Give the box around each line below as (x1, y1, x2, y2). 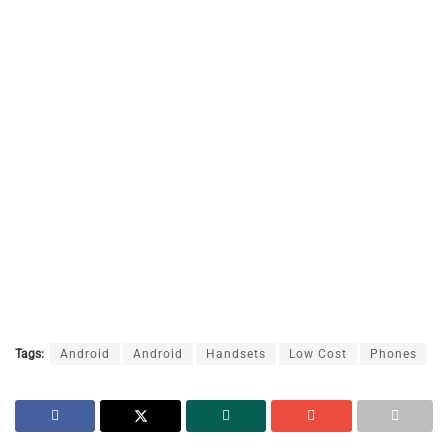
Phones (370, 346, 417, 361)
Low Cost (289, 346, 347, 361)
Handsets (206, 346, 266, 361)
